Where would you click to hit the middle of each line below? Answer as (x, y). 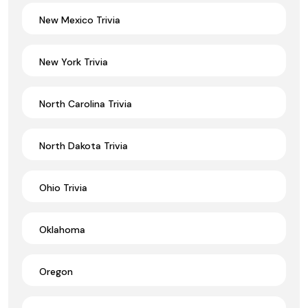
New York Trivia (74, 62)
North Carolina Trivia (86, 103)
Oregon (56, 271)
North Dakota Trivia (84, 145)
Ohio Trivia (63, 187)
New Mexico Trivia (80, 20)
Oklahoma (62, 229)
